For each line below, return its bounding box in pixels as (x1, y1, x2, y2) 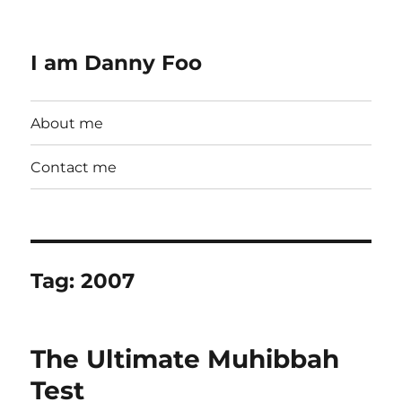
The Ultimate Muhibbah (31, 344, 340, 374)
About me (31, 114, 104, 132)
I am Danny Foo (31, 50, 203, 75)
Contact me (31, 158, 118, 176)
